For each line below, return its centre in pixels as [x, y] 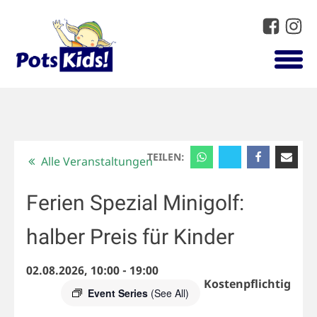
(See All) [169, 293]
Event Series [119, 293]
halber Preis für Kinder [130, 237]
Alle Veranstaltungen [97, 161]
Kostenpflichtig [248, 284]
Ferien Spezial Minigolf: [135, 203]
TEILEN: [168, 156]
